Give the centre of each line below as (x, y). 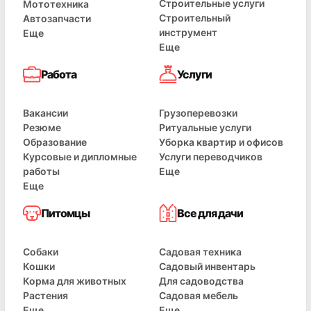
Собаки (41, 252)
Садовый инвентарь (207, 266)
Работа (59, 74)
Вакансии (45, 113)
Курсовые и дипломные (80, 157)
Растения (45, 295)
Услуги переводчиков (211, 157)
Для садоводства (201, 281)
